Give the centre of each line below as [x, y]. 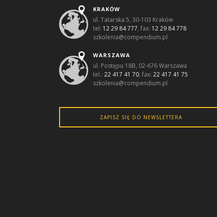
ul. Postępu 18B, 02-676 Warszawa [140, 65]
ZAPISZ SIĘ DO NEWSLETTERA [141, 117]
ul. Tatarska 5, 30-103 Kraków [133, 19]
